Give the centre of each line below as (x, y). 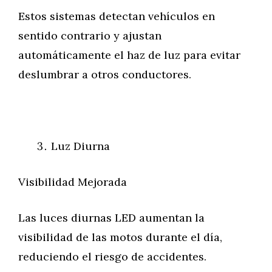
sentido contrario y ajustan (90, 36)
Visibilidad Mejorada (73, 182)
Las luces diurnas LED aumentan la (111, 218)
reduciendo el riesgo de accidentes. (112, 257)
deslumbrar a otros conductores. (105, 74)
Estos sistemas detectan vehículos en (117, 16)
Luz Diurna (80, 146)
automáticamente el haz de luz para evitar (129, 55)
